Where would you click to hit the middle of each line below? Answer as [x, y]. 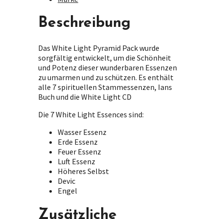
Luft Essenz [77, 162]
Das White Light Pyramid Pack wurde [99, 48]
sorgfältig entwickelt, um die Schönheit [105, 58]
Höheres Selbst [83, 171]
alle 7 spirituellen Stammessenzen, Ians [105, 87]
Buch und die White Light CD [85, 97]
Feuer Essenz [79, 152]
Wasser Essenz [82, 132]
